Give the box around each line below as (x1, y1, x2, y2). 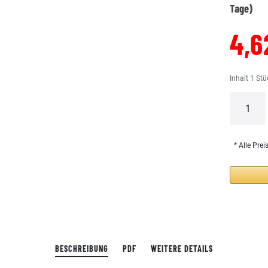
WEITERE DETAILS (151, 243, 213, 254)
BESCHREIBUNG (55, 243, 108, 254)
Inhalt (230, 74, 251, 83)
